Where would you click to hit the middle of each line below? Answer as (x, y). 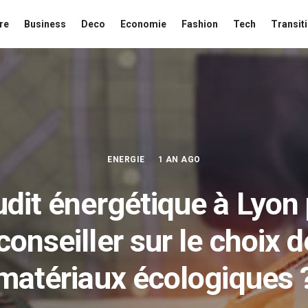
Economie (143, 24)
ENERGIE (126, 159)
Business (45, 24)
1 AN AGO (179, 159)
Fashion (200, 24)
